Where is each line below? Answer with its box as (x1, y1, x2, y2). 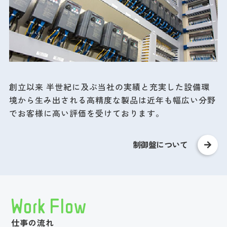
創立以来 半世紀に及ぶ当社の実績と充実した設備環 (9, 81, 210, 93)
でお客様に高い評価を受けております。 (9, 107, 164, 120)
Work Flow (11, 196, 87, 216)
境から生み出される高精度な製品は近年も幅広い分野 (9, 94, 216, 106)
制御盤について (132, 138, 188, 151)
